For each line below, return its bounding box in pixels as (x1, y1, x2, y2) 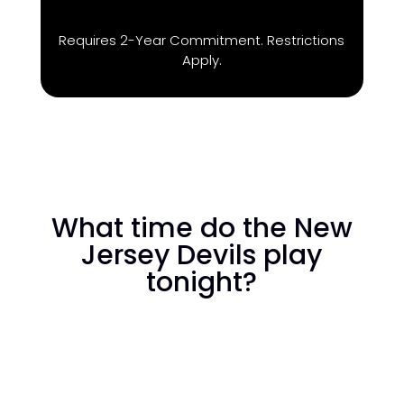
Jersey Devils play (81, 236, 323, 274)
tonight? (146, 263, 258, 301)
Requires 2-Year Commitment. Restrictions (59, 31, 345, 50)
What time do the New (50, 209, 353, 247)
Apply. (181, 50, 222, 69)
